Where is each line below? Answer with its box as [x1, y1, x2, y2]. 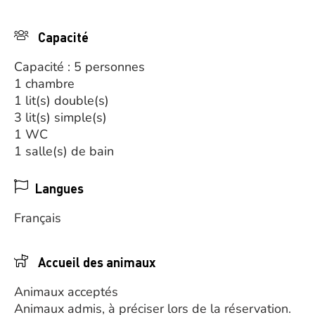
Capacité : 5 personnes [14, 58, 145, 75]
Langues [35, 180, 84, 196]
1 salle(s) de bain [14, 143, 114, 160]
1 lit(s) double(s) [14, 92, 109, 109]
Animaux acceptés [14, 283, 118, 300]
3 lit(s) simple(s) [14, 109, 107, 126]
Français [14, 210, 61, 226]
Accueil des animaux [35, 254, 158, 270]
